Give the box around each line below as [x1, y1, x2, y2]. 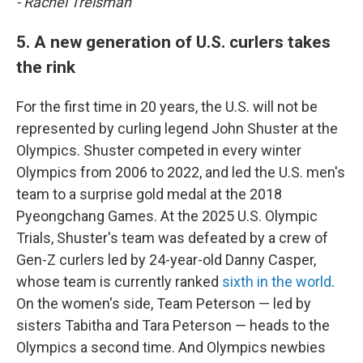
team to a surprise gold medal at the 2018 [16, 186, 282, 203]
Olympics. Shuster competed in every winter [16, 142, 301, 159]
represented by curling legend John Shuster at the [16, 120, 338, 137]
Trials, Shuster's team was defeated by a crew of [16, 229, 328, 246]
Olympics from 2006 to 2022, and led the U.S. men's [16, 164, 345, 181]
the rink [16, 57, 75, 77]
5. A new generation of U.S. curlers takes [16, 32, 331, 52]
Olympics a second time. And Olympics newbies [16, 339, 326, 356]
